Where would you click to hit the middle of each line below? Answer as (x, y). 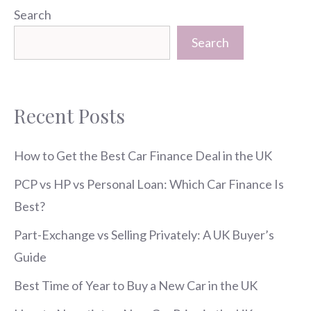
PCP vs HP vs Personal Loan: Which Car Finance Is (149, 184)
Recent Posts (69, 115)
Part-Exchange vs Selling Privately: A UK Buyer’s (144, 234)
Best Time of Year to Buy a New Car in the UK (136, 285)
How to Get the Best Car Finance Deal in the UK (143, 155)
